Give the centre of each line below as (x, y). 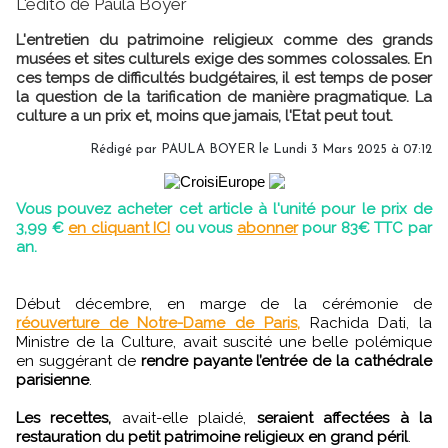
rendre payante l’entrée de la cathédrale (286, 360)
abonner (267, 227)
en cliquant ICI (119, 227)
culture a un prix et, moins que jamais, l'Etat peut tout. (204, 115)
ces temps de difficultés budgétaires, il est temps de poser (224, 77)
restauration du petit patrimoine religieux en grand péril (212, 436)
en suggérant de (78, 360)
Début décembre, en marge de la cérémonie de (224, 303)
